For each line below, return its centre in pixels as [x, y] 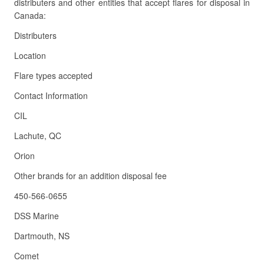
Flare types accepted [53, 75]
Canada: [30, 15]
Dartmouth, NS [42, 236]
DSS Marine [37, 216]
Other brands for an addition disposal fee [90, 176]
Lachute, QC [38, 136]
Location [30, 55]
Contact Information [51, 95]
